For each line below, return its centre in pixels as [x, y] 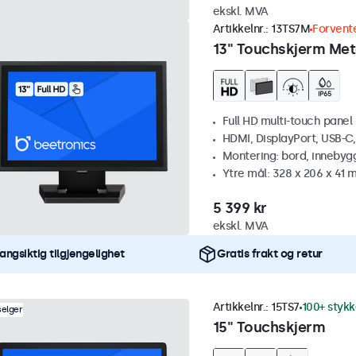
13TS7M [290, 29]
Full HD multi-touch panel [287, 122]
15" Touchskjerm [269, 328]
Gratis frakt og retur [270, 254]
